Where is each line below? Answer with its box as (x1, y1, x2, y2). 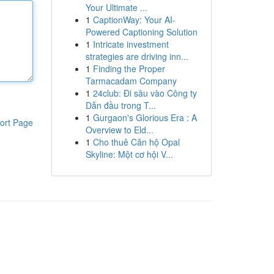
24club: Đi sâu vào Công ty (92, 87, 197, 99)
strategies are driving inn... (85, 50, 188, 62)
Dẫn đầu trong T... (85, 99, 156, 111)
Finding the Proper (92, 62, 165, 75)
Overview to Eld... (85, 124, 154, 136)
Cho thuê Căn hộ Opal (92, 136, 180, 148)
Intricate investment (92, 38, 169, 50)
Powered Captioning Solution (85, 26, 198, 38)
